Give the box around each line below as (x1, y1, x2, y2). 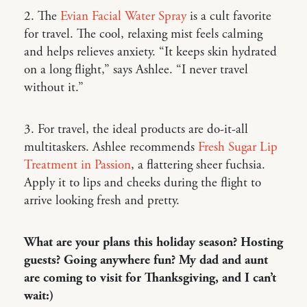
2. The (24, 8, 60, 25)
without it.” (24, 79, 84, 97)
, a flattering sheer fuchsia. (131, 157, 265, 174)
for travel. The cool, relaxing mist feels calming (24, 26, 262, 43)
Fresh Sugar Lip (198, 139, 278, 156)
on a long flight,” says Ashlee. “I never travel (24, 62, 248, 79)
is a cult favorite (186, 8, 271, 25)
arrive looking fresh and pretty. (24, 193, 180, 210)
